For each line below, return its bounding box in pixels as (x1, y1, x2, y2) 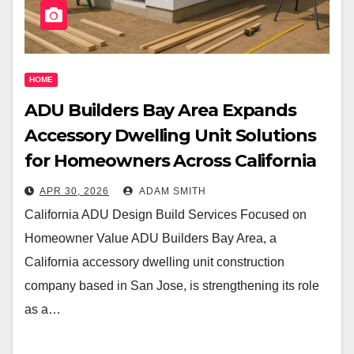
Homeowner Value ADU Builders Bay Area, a (24, 232, 277, 246)
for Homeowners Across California (24, 150, 316, 172)
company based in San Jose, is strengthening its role (24, 279, 319, 293)
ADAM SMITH (137, 186, 206, 198)
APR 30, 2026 (40, 186, 109, 198)
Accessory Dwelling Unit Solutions (24, 125, 316, 147)
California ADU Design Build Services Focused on (24, 208, 307, 222)
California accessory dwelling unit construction (24, 255, 284, 269)
